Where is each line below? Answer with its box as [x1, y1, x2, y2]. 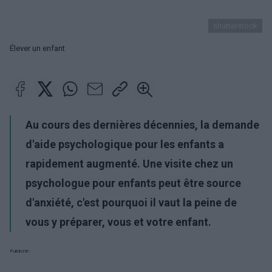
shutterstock [213, 21, 257, 30]
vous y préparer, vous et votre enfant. [25, 216, 211, 228]
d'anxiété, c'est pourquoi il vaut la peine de [25, 196, 237, 209]
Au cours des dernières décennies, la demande [25, 118, 259, 131]
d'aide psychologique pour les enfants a [25, 138, 224, 151]
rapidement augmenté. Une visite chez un [25, 157, 233, 170]
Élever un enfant [10, 44, 65, 53]
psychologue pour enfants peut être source [25, 177, 241, 189]
